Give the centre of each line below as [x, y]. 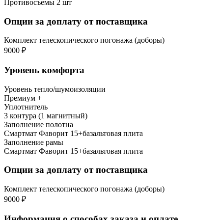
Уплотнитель [26, 107]
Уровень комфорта [44, 70]
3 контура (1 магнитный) [46, 115]
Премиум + [23, 98]
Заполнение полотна [39, 124]
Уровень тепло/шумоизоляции [55, 89]
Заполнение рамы [34, 142]
